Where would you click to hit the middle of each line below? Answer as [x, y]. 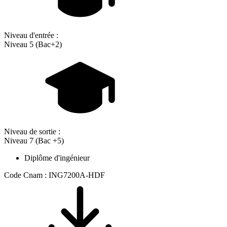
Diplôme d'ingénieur [57, 158]
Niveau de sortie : [32, 132]
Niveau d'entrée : [31, 35]
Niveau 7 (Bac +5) [34, 141]
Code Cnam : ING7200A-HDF [54, 175]
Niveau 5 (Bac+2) [33, 45]
